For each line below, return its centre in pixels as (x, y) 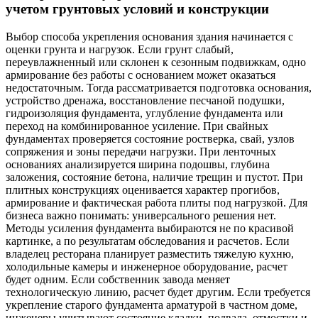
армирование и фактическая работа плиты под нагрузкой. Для (157, 202)
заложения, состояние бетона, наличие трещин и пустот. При (154, 177)
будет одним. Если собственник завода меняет (118, 279)
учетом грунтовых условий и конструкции (137, 9)
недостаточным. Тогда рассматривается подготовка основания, (159, 87)
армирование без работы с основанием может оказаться (141, 75)
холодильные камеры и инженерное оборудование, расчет (147, 266)
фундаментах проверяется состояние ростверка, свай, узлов (150, 138)
